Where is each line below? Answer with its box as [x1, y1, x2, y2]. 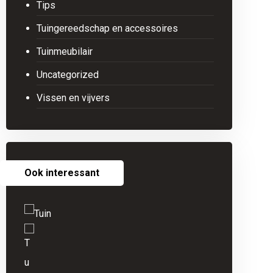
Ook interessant [24, 167, 99, 179]
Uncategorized [36, 69, 99, 80]
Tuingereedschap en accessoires [36, 23, 178, 34]
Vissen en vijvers [36, 92, 110, 104]
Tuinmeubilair [36, 46, 93, 57]
